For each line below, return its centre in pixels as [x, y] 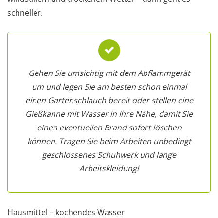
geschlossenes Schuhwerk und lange [109, 154]
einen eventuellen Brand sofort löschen [109, 127]
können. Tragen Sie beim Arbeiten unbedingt [109, 141]
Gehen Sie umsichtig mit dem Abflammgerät [109, 73]
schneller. [25, 12]
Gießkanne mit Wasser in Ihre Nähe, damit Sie [109, 114]
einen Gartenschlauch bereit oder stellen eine [109, 100]
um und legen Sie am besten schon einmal [109, 86]
